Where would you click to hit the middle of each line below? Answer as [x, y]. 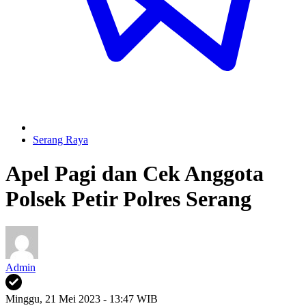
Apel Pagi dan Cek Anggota [135, 173]
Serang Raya [60, 140]
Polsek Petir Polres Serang [128, 198]
